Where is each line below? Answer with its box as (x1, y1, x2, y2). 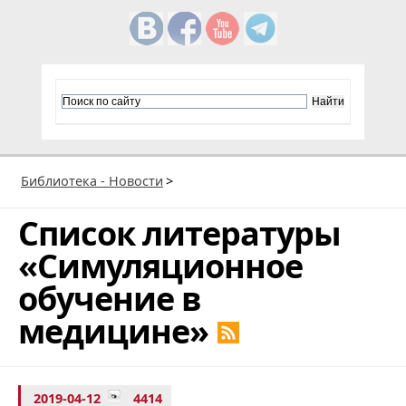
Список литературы (18, 210, 341, 256)
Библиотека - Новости (21, 171, 163, 189)
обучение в (18, 275, 201, 321)
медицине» (18, 308, 208, 353)
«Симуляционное (18, 243, 303, 288)
